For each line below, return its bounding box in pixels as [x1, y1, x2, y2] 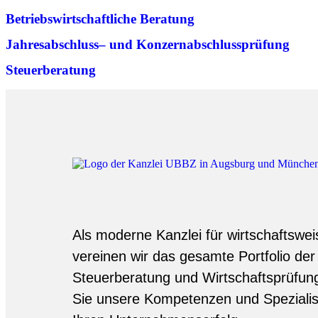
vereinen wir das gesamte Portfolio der [72, 248, 315, 265]
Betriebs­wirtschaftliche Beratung [6, 11, 194, 26]
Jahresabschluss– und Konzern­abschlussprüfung [6, 37, 290, 52]
